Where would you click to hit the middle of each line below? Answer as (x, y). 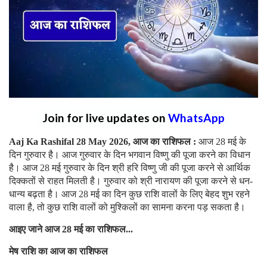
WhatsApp (196, 117)
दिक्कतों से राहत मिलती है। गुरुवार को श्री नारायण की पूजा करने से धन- (131, 181)
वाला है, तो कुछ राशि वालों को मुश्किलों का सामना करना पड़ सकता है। (127, 207)
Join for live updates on (105, 117)
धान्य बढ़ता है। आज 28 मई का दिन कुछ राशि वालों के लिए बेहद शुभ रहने (129, 194)
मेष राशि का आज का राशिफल (58, 251)
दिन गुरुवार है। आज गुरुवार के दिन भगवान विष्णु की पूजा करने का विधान (130, 154)
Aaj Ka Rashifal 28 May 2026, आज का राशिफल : (104, 141)
